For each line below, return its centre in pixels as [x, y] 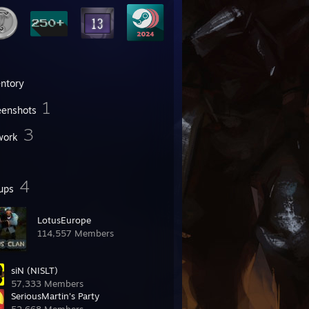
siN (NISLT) [34, 270]
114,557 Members [76, 233]
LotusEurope [64, 220]
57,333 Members [47, 283]
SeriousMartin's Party [55, 296]
